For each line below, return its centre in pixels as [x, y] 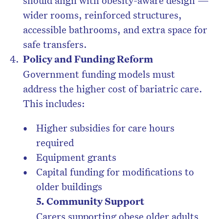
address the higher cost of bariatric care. [113, 89]
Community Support [95, 201]
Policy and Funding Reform [88, 59]
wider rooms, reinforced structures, [102, 15]
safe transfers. [55, 44]
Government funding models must [99, 74]
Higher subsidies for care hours [105, 128]
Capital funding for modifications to [115, 172]
